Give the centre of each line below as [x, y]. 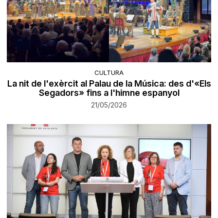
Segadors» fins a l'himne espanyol [109, 92]
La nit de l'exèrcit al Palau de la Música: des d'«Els [109, 83]
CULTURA [109, 72]
